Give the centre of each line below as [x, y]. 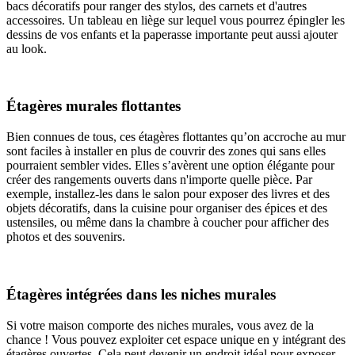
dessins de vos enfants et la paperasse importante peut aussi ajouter [172, 34]
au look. [27, 48]
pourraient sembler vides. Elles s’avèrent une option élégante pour [170, 166]
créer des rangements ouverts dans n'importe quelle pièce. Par [159, 180]
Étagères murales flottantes [94, 106]
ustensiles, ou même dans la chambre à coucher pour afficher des [168, 223]
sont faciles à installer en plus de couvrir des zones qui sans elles [166, 151]
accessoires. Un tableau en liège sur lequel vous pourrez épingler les [176, 20]
